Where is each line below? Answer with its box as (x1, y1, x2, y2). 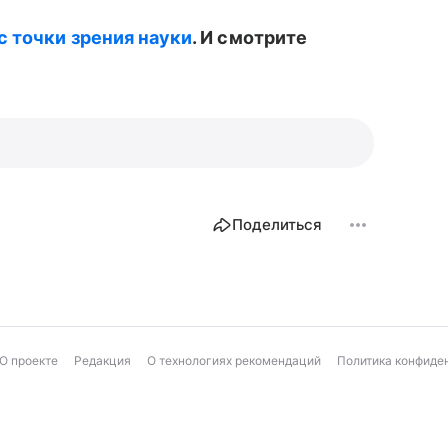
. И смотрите (192, 27, 307, 48)
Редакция (74, 353, 131, 368)
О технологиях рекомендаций (147, 353, 321, 368)
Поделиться (232, 215, 322, 234)
